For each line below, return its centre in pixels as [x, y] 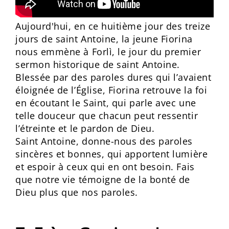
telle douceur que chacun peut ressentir [107, 116]
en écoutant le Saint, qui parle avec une [106, 103]
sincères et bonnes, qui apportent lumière [112, 154]
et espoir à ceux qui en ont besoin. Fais [105, 167]
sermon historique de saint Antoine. [98, 64]
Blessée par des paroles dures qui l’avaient [113, 77]
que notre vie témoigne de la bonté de [103, 179]
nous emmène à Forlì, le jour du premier [108, 52]
